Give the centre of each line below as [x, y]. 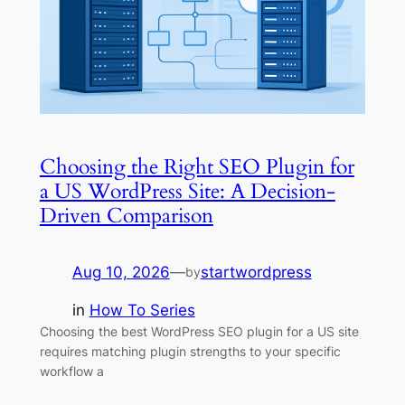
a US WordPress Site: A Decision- [187, 191]
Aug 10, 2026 [121, 272]
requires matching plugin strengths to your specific [190, 352]
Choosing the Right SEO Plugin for [197, 166]
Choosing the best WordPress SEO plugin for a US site [199, 332]
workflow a [71, 372]
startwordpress [256, 272]
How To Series [142, 311]
